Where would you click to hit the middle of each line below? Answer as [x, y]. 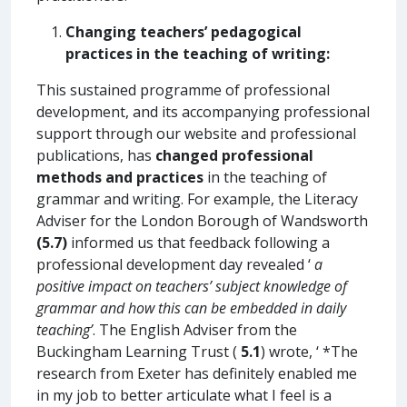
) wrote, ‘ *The [309, 351]
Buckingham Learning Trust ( [139, 351]
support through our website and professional [196, 133]
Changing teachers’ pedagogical [184, 31]
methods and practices [120, 177]
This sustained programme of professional [183, 89]
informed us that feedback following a [199, 242]
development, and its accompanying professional [203, 111]
